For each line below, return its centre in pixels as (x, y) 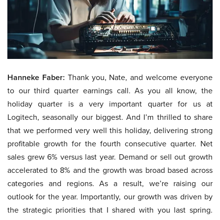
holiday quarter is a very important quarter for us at (110, 104)
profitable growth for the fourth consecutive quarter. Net (110, 144)
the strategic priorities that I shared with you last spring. (110, 210)
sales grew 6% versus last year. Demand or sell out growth (110, 157)
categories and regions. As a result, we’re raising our (110, 184)
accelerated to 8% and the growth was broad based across (110, 170)
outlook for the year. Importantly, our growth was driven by (110, 197)
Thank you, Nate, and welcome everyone (139, 78)
